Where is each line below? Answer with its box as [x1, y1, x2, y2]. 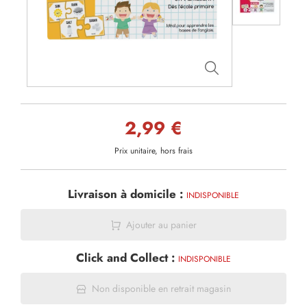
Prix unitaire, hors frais [114, 145, 193, 156]
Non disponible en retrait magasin [91, 282, 231, 295]
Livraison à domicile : [68, 186, 186, 202]
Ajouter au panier [125, 218, 197, 232]
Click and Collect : [76, 249, 178, 266]
